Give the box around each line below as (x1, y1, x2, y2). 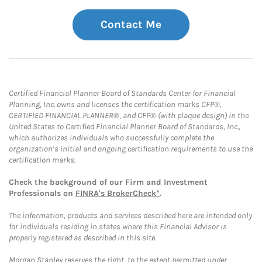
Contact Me (101, 18, 161, 31)
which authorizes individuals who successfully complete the (9, 133, 214, 143)
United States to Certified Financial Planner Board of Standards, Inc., (9, 122, 240, 132)
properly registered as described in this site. (9, 233, 156, 243)
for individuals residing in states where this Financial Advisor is (9, 222, 227, 232)
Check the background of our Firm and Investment (9, 177, 208, 187)
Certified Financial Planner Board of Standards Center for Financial (9, 88, 236, 98)
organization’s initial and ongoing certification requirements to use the (9, 144, 253, 154)
